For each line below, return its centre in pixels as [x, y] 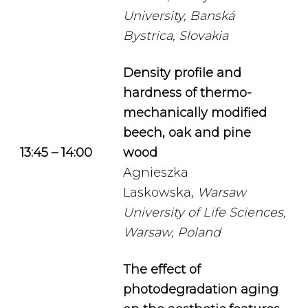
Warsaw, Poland [172, 232]
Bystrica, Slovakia [176, 36]
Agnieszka [156, 173]
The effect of [162, 269]
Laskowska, [160, 192]
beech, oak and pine [187, 133]
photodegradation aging [201, 289]
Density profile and [182, 73]
